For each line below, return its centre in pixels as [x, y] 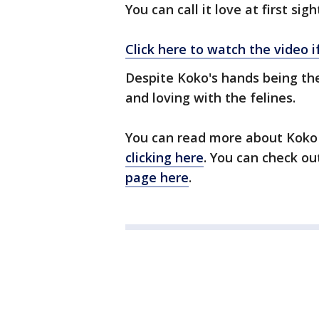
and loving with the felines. [210, 98]
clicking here [164, 158]
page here [157, 178]
